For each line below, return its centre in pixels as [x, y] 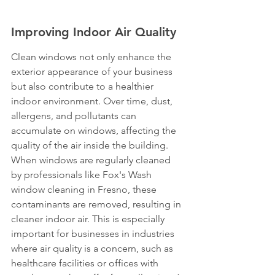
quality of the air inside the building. [91, 145]
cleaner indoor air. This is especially [89, 219]
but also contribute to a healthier [83, 86]
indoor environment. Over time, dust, [93, 101]
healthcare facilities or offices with [86, 263]
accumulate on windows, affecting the [95, 130]
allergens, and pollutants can [75, 116]
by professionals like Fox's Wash [83, 175]
